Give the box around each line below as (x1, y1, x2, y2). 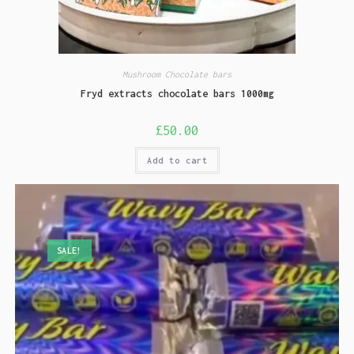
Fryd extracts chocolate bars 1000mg (80, 88, 274, 100)
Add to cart (146, 156, 208, 166)
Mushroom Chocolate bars (122, 70, 232, 80)
